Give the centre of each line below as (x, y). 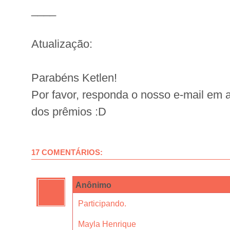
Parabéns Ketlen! (74, 78)
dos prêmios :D (69, 112)
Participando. (102, 204)
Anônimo (93, 185)
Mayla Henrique (107, 224)
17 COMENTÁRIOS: (67, 152)
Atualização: (62, 44)
